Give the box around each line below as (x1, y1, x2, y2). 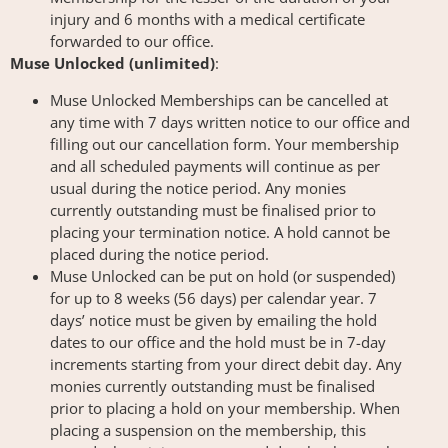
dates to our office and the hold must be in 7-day (50, 331, 386, 352)
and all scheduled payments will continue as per (50, 155, 380, 176)
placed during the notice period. (50, 243, 269, 264)
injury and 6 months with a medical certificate (50, 9, 365, 30)
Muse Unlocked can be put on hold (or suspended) (50, 265, 395, 286)
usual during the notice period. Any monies (50, 177, 346, 198)
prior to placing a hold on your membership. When (50, 397, 400, 418)
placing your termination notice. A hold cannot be (50, 221, 390, 242)
